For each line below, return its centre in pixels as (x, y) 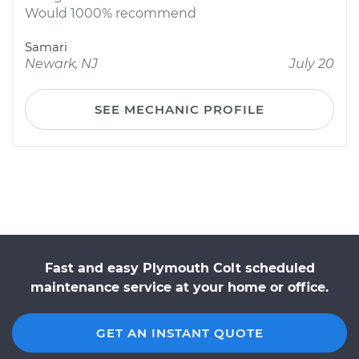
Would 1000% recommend (111, 13)
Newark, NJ (61, 64)
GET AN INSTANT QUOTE (179, 333)
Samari (46, 47)
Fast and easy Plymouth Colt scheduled (179, 268)
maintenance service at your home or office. (179, 287)
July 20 (312, 64)
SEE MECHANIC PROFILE (179, 109)
